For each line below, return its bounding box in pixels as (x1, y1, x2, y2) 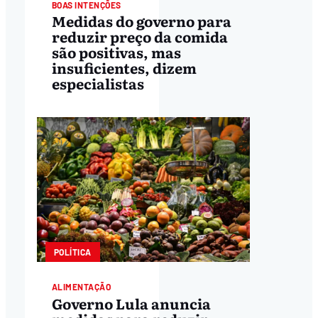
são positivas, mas (51, 41, 181, 63)
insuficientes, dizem (51, 57, 197, 79)
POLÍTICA (53, 247, 92, 258)
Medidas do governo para (51, 10, 231, 32)
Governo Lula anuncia (51, 292, 211, 314)
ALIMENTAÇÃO (51, 281, 111, 292)
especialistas (51, 72, 144, 94)
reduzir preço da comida (51, 26, 228, 48)
